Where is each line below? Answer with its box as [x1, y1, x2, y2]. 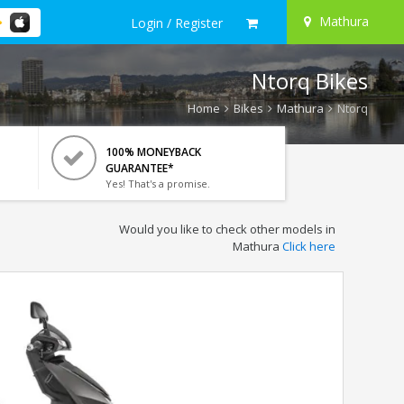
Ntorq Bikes [252, 66, 368, 96]
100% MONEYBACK [105, 144, 201, 160]
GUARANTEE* [105, 161, 174, 176]
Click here [281, 238, 335, 254]
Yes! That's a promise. [105, 177, 210, 190]
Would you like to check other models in [118, 221, 335, 237]
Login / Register [131, 14, 223, 32]
